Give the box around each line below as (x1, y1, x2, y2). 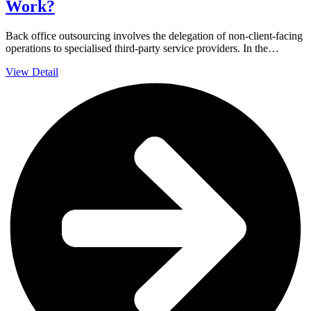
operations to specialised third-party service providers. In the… (6, 42, 279, 54)
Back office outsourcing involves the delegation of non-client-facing (6, 29, 303, 42)
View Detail (6, 65, 58, 78)
